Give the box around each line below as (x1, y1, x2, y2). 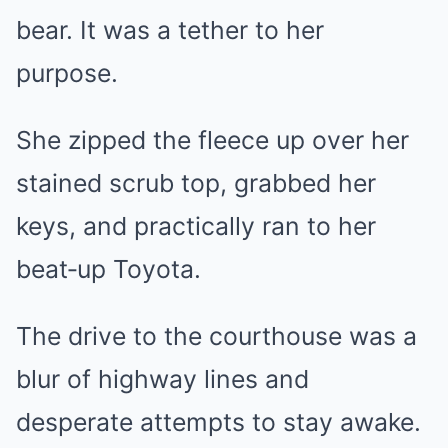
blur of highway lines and (16, 364, 309, 395)
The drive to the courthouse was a (16, 321, 417, 352)
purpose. (16, 58, 118, 89)
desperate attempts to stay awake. (16, 407, 421, 438)
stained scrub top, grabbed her (16, 168, 376, 199)
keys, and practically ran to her (16, 211, 376, 242)
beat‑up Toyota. (16, 254, 201, 285)
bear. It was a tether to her (16, 15, 324, 46)
